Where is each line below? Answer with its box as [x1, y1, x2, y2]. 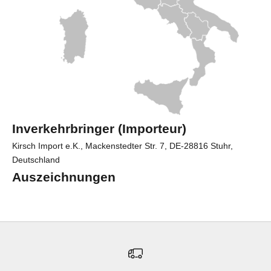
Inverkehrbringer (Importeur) [12, 121, 186, 135]
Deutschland [12, 154, 60, 165]
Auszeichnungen [12, 169, 116, 184]
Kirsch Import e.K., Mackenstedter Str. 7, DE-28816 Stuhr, [12, 140, 233, 151]
